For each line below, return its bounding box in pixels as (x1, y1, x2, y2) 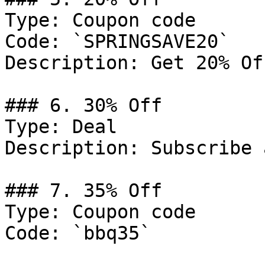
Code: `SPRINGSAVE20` (5, 31, 230, 52)
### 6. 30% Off (5, 95, 162, 116)
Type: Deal (5, 116, 117, 137)
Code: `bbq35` (5, 222, 151, 244)
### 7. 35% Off (5, 180, 162, 201)
